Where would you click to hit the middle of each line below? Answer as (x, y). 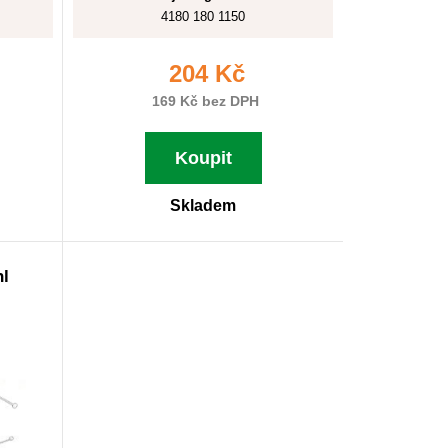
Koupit (203, 158)
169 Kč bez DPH (203, 101)
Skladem (203, 205)
